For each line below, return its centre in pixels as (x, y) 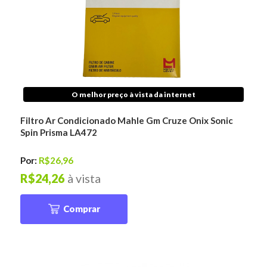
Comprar (81, 209)
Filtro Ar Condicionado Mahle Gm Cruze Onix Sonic (127, 121)
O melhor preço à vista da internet (133, 95)
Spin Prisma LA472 (59, 133)
